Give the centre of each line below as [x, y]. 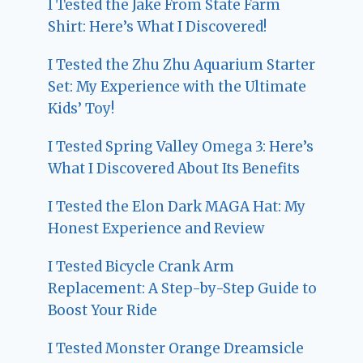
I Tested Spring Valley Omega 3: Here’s [181, 147]
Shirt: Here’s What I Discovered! [158, 27]
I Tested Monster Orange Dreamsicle [176, 349]
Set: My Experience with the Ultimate [177, 87]
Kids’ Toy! [81, 109]
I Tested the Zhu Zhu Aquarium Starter [182, 65]
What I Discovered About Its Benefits [174, 169]
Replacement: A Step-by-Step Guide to [183, 289]
